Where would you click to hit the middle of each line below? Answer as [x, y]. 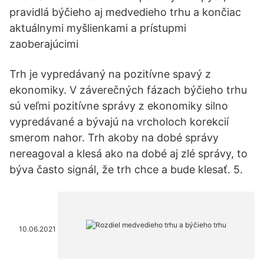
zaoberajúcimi [44, 44]
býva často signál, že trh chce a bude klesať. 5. [126, 169]
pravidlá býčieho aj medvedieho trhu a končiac [125, 12]
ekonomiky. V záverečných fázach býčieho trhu [128, 90]
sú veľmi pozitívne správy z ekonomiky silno [119, 106]
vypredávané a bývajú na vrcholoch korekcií [119, 122]
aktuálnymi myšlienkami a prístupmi [98, 28]
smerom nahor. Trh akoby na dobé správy [114, 138]
